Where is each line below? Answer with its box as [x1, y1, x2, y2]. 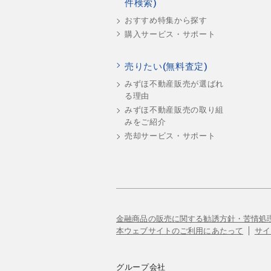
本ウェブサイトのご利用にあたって [116, 226, 244, 235]
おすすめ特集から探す [125, 15, 207, 25]
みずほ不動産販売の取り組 [125, 105, 224, 115]
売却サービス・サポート [125, 131, 216, 141]
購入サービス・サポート [125, 29, 216, 39]
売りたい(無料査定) [125, 61, 208, 73]
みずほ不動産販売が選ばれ [125, 79, 224, 88]
